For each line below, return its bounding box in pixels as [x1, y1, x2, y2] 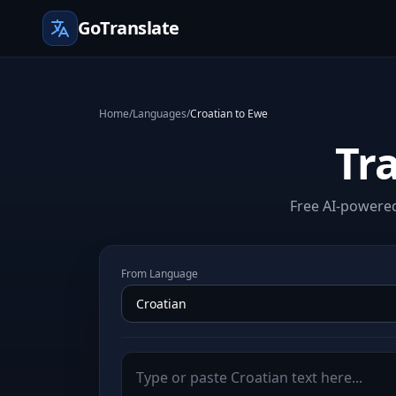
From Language [121, 266, 198, 281]
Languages [133, 106, 187, 121]
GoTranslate [78, 16, 179, 40]
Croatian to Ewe [190, 106, 268, 121]
